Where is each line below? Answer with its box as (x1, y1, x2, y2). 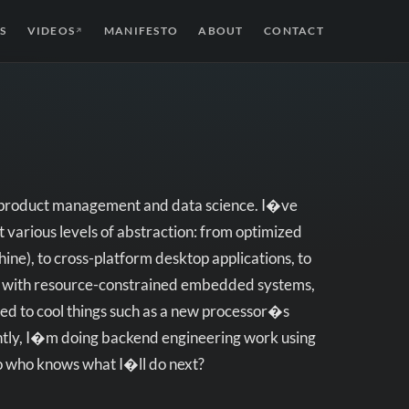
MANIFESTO (103, 24, 179, 37)
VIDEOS (26, 24, 76, 37)
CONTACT (264, 24, 324, 37)
